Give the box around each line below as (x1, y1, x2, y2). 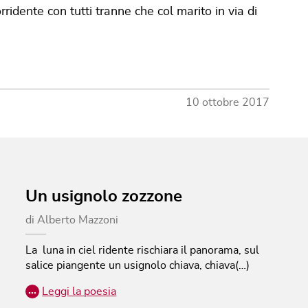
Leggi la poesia (42, 285, 117, 297)
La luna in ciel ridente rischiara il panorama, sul (25, 244, 260, 256)
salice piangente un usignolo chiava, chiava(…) (25, 259, 250, 271)
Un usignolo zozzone (25, 188, 183, 205)
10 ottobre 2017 (186, 96, 269, 108)
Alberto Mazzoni (37, 214, 119, 225)
